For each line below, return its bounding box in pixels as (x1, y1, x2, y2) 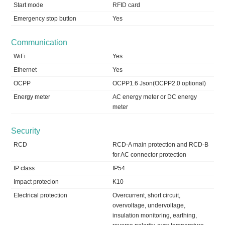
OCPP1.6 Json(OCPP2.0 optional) (113, 80, 206, 87)
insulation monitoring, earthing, (113, 212, 197, 219)
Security (11, 127, 41, 136)
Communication (11, 38, 68, 47)
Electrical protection (14, 192, 68, 199)
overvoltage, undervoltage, (113, 202, 185, 209)
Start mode (14, 2, 44, 9)
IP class (14, 165, 35, 172)
